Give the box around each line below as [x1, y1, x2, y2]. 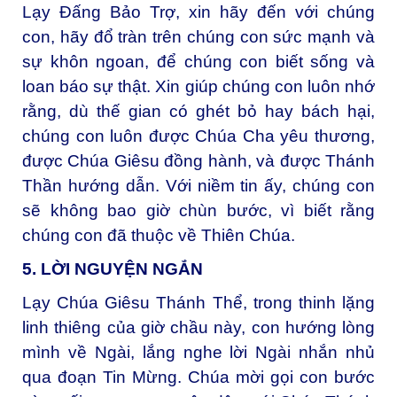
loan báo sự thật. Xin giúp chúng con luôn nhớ [22, 77, 375, 97]
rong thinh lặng [257, 292, 376, 312]
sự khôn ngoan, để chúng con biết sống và [22, 52, 375, 72]
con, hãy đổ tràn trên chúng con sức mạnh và [22, 27, 375, 47]
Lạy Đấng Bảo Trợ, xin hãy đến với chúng [22, 3, 375, 22]
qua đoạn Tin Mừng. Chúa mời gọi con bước [22, 367, 375, 386]
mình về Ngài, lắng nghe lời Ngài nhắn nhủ [22, 342, 375, 362]
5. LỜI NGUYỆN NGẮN [22, 260, 203, 279]
